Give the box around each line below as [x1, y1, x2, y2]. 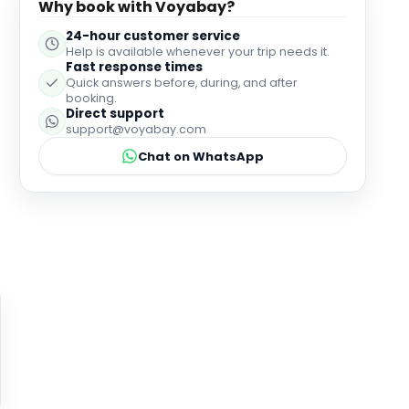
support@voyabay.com [65, 121, 206, 137]
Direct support [65, 105, 164, 122]
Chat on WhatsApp [137, 147, 264, 165]
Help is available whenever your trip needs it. [65, 44, 330, 59]
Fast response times [65, 58, 203, 76]
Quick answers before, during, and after [65, 75, 298, 90]
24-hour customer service [65, 27, 240, 45]
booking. [65, 90, 117, 106]
